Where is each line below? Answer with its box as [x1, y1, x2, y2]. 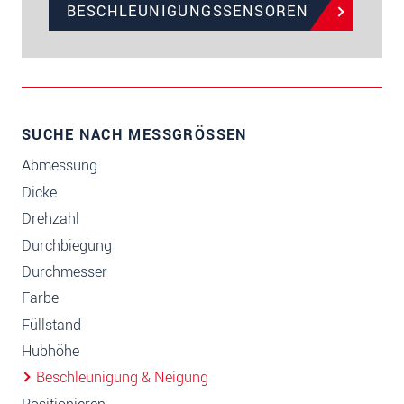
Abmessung [22, 155, 97, 177]
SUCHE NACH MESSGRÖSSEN [22, 124, 236, 146]
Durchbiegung [22, 234, 112, 256]
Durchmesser [22, 261, 107, 282]
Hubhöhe [22, 341, 79, 362]
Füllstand [22, 314, 81, 335]
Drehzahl [22, 208, 79, 230]
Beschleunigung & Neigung [36, 367, 208, 389]
